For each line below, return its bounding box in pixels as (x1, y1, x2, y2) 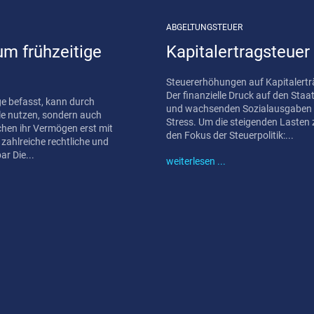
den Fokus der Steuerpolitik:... (165, 130, 294, 142)
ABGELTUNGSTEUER (165, 22, 243, 33)
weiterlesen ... (165, 156, 226, 168)
